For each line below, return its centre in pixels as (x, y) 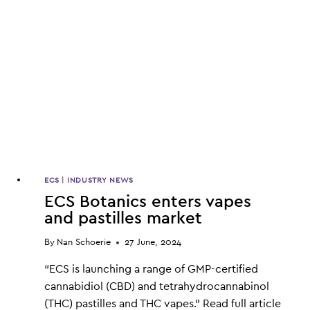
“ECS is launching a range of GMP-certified (151, 269)
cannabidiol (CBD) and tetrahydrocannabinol (157, 286)
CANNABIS (121, 19)
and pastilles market (123, 218)
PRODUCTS (123, 33)
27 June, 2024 (153, 242)
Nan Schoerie (84, 242)
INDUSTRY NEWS (100, 180)
